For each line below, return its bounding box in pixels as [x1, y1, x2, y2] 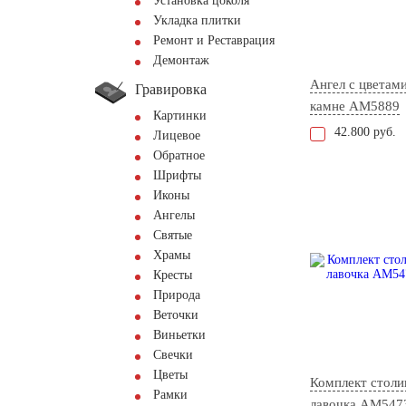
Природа [153, 288, 200, 302]
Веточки [153, 308, 198, 322]
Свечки [153, 348, 193, 362]
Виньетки [153, 328, 206, 342]
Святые [153, 228, 192, 242]
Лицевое [153, 129, 200, 142]
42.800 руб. [334, 125, 396, 140]
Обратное [153, 149, 205, 162]
